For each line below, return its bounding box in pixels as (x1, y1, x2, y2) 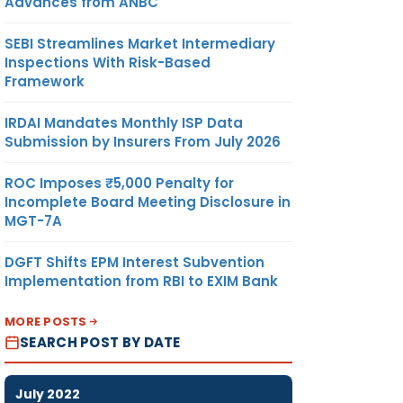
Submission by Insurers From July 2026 (4, 131, 281, 151)
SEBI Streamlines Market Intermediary (4, 33, 275, 53)
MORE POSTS (4, 312, 87, 330)
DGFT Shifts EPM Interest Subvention (4, 252, 264, 272)
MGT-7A (4, 210, 62, 230)
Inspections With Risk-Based (4, 52, 210, 72)
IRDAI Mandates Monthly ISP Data (4, 112, 243, 132)
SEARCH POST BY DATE (20, 332, 181, 352)
